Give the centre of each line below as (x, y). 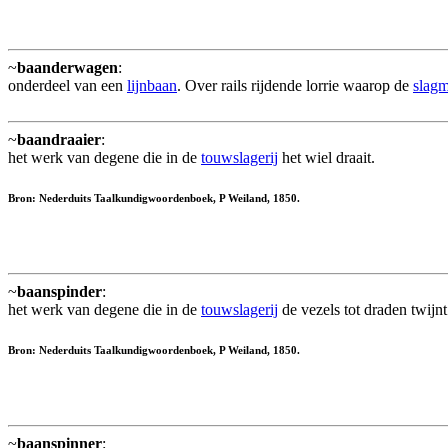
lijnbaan (152, 86)
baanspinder (59, 292)
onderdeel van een (67, 86)
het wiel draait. (326, 158)
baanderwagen (67, 68)
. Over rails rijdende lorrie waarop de (295, 86)
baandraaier (59, 140)
